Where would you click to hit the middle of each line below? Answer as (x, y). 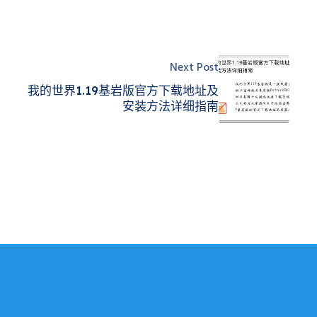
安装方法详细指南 (171, 105)
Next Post (194, 68)
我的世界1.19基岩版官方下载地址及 (123, 90)
